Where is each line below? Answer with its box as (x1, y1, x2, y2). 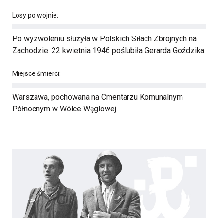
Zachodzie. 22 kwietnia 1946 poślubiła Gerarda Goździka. (12, 46, 206, 55)
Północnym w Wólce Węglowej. (12, 104, 118, 113)
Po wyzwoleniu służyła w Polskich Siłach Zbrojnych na (12, 34, 197, 43)
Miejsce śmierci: (12, 70, 61, 77)
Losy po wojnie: (12, 11, 58, 19)
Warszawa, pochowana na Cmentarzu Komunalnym (12, 92, 183, 102)
